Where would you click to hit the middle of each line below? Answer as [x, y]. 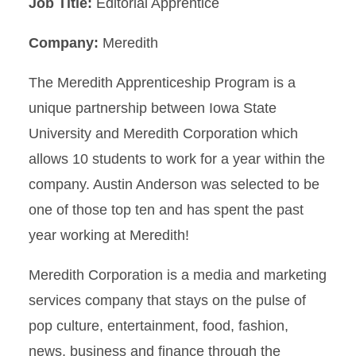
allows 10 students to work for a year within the [177, 159]
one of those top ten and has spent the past [166, 209]
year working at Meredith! [109, 235]
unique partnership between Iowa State [153, 108]
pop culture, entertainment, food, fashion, [159, 325]
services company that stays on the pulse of [167, 300]
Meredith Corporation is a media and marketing [178, 275]
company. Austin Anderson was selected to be [174, 184]
